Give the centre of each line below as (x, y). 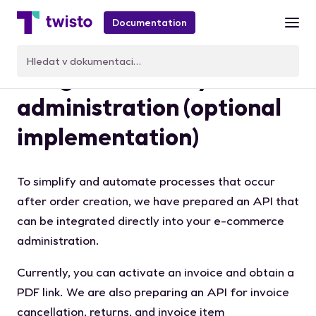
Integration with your (132, 78)
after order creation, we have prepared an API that (158, 200)
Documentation (150, 23)
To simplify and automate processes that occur (146, 181)
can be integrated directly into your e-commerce (151, 220)
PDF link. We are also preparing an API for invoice (153, 291)
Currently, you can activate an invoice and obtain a (156, 272)
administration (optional (149, 108)
